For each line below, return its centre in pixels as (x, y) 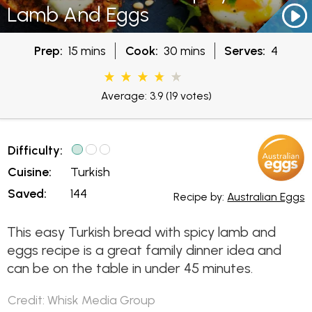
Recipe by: (201, 196)
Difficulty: (36, 150)
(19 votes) (187, 95)
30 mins (181, 50)
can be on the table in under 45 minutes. (130, 268)
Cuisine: (30, 172)
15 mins (84, 50)
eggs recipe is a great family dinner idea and (144, 250)
